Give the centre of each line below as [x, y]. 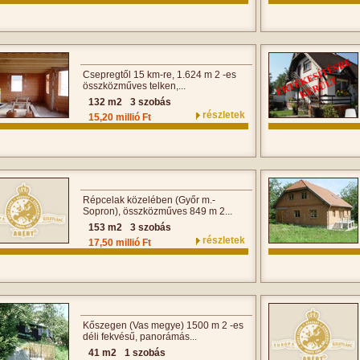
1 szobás [145, 353]
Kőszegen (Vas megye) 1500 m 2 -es [163, 325]
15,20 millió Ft [120, 117]
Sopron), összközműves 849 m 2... [157, 211]
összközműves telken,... [134, 86]
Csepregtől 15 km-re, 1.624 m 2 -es [160, 75]
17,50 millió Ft [120, 243]
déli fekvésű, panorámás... [140, 337]
